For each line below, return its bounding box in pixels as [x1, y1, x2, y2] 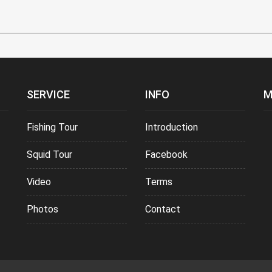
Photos [27, 203, 58, 216]
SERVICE [27, 88, 70, 101]
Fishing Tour [27, 121, 78, 134]
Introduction [145, 121, 198, 134]
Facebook [145, 149, 188, 161]
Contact [145, 203, 180, 216]
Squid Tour [27, 149, 72, 161]
